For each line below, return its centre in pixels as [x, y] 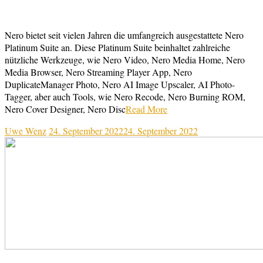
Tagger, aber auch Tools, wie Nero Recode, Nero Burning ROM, [125, 96]
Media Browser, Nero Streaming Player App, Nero [98, 72]
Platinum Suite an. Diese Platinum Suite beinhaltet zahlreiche [117, 47]
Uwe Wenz [26, 130]
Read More [146, 109]
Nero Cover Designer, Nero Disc [65, 109]
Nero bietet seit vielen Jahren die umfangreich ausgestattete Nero [124, 35]
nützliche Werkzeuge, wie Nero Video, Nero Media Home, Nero [125, 59]
